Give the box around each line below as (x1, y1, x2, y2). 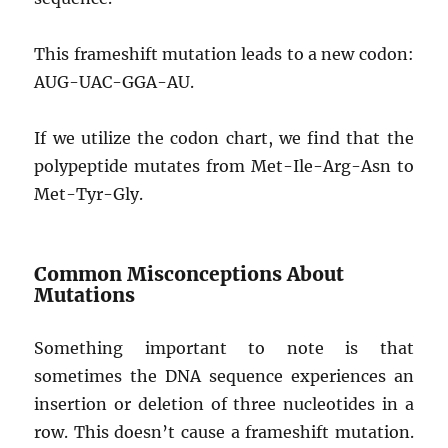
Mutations (34, 282, 136, 307)
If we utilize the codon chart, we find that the (34, 127, 414, 148)
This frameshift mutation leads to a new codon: (34, 43, 414, 64)
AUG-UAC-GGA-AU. (34, 71, 195, 92)
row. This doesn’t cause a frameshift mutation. (34, 421, 414, 442)
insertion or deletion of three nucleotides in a (34, 393, 414, 414)
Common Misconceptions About (34, 261, 345, 286)
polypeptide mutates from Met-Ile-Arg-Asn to (34, 155, 414, 176)
